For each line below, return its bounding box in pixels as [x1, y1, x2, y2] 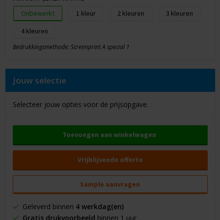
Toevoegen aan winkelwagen [62, 130, 156, 139]
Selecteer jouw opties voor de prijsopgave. [12, 100, 148, 110]
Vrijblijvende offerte [77, 155, 143, 165]
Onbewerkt [21, 9, 55, 18]
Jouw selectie [12, 75, 66, 86]
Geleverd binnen [18, 202, 76, 212]
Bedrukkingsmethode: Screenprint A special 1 [12, 43, 130, 52]
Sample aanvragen [80, 180, 140, 189]
